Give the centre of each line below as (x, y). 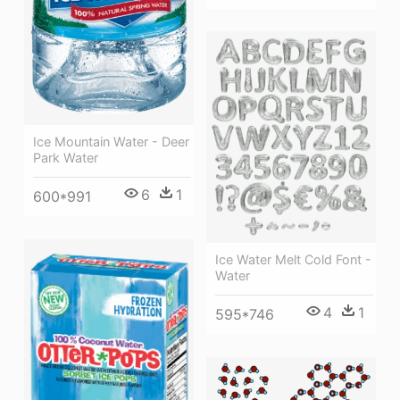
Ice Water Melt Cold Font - (293, 260)
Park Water (66, 158)
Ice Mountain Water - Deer (111, 142)
